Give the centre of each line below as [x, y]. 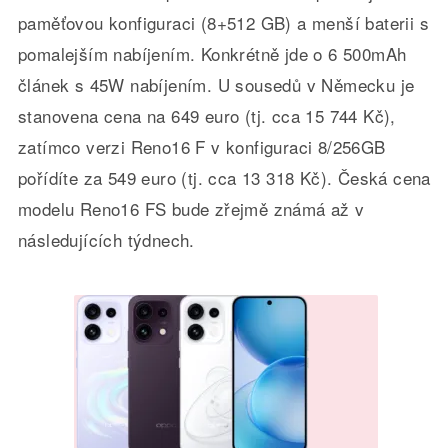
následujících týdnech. [106, 240]
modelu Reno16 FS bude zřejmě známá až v [191, 209]
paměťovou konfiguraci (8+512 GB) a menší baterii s [223, 23]
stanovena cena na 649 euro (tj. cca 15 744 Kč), [206, 116]
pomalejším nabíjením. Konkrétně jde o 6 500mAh [212, 54]
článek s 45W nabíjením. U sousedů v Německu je [216, 85]
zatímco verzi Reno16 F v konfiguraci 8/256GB [201, 147]
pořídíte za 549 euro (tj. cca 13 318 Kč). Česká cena [224, 178]
